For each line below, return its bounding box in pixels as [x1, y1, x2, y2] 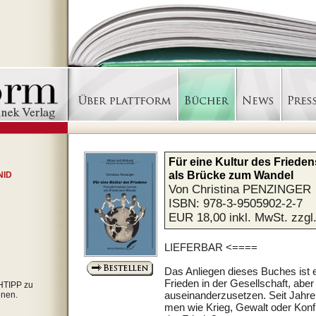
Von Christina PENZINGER [169, 183, 311, 196]
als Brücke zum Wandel [169, 169, 293, 181]
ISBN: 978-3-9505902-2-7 [169, 197, 303, 210]
